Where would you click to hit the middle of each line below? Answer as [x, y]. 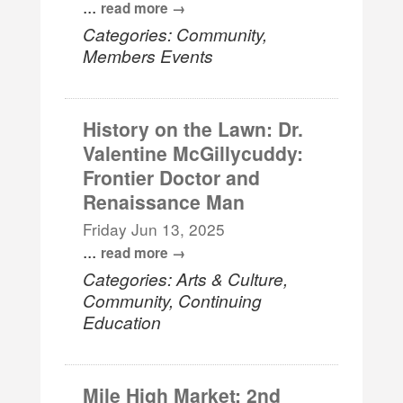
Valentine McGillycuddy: [193, 152]
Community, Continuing [173, 300]
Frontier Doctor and [172, 177]
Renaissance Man [164, 201]
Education [122, 321]
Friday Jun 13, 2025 [154, 228]
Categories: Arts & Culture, [186, 278]
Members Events [148, 55]
